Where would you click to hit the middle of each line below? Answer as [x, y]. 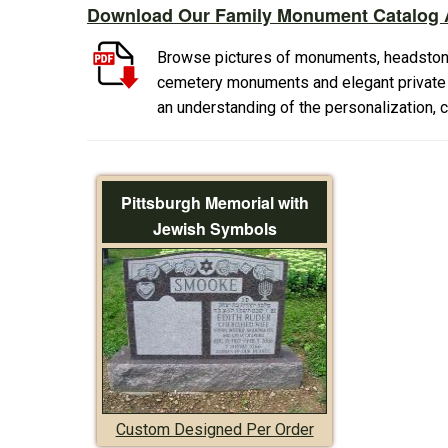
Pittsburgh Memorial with [214, 202]
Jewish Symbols [214, 228]
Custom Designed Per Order [214, 429]
